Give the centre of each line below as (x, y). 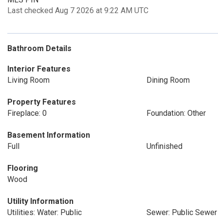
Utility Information (40, 201)
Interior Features (39, 69)
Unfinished (164, 146)
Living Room (28, 80)
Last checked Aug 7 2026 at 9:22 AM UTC (78, 10)
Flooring (23, 168)
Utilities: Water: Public (45, 212)
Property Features (42, 102)
